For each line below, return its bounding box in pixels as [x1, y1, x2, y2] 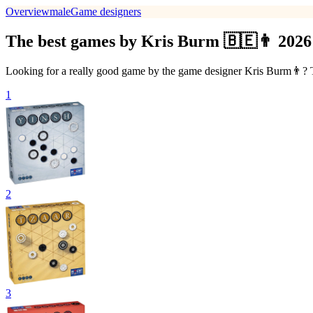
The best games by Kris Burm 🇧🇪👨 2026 [6, 31, 312, 50]
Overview [6, 6, 50, 17]
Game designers [71, 6, 141, 17]
